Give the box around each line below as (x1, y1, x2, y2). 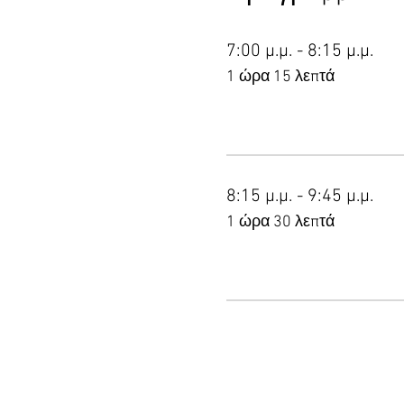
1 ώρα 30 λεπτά (225, 213, 335, 232)
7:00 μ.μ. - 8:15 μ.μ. (225, 41, 373, 62)
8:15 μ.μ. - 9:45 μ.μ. (225, 186, 373, 207)
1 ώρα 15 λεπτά (225, 68, 335, 87)
